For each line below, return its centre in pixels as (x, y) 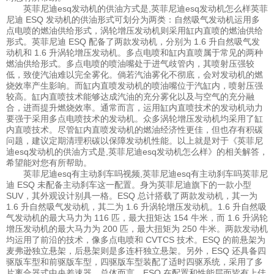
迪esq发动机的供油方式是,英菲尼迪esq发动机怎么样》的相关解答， (137, 152)
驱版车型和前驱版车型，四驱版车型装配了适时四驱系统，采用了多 (135, 262)
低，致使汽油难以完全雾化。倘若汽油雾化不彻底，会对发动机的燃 (135, 75)
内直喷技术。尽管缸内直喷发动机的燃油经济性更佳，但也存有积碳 (135, 130)
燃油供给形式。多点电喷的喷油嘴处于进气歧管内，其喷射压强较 (130, 64)
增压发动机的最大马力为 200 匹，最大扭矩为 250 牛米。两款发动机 (137, 229)
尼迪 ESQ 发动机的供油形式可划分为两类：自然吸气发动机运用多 (133, 20)
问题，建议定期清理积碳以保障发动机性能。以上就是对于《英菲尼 (135, 141)
